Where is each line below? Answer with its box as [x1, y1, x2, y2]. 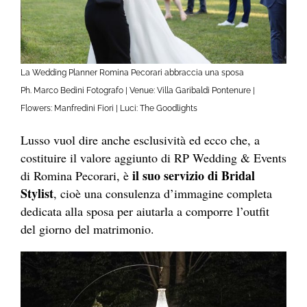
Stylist [21, 184, 53, 203]
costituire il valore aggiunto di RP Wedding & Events [21, 149, 286, 167]
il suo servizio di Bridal [132, 167, 255, 185]
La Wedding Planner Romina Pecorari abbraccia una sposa [21, 68, 244, 78]
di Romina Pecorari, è [21, 167, 132, 184]
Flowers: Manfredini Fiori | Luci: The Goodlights [21, 103, 197, 114]
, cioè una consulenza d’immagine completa [53, 185, 272, 202]
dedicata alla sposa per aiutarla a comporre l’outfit [21, 203, 269, 220]
